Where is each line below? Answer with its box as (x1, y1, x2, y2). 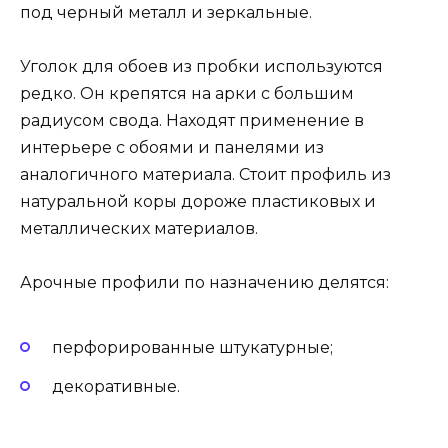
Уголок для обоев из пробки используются (20, 56, 383, 76)
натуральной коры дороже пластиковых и (20, 191, 376, 211)
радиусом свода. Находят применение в (20, 110, 364, 130)
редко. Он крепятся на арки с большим (20, 83, 354, 103)
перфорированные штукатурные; (52, 338, 333, 358)
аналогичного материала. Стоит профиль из (20, 164, 391, 184)
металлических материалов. (20, 218, 258, 238)
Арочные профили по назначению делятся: (20, 273, 389, 293)
